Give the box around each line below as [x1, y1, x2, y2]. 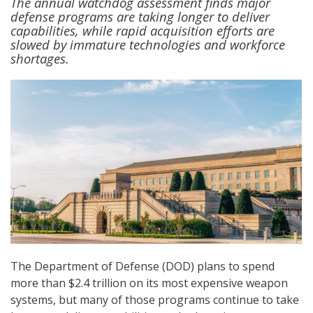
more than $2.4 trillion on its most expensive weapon [10, 275, 288, 291]
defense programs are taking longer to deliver [10, 8, 270, 25]
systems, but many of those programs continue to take [10, 292, 299, 308]
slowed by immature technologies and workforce [10, 36, 285, 53]
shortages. [10, 50, 69, 67]
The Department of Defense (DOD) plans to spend [10, 259, 275, 275]
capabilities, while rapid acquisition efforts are [10, 22, 275, 39]
